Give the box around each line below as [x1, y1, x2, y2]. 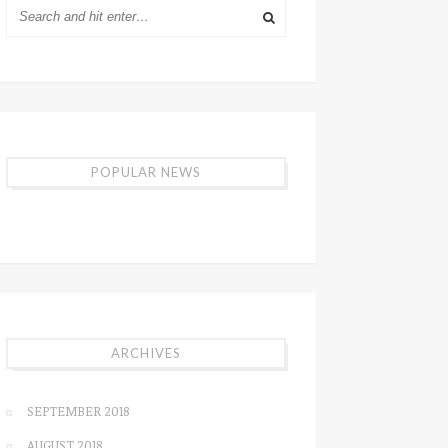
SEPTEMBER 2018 [27, 402, 129, 420]
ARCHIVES [111, 345, 181, 361]
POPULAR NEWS [91, 164, 201, 180]
